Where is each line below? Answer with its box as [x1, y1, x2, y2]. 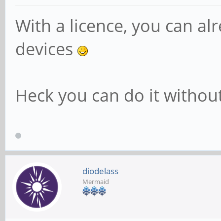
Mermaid [82, 177, 109, 186]
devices [15, 37, 77, 61]
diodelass [82, 165, 118, 177]
